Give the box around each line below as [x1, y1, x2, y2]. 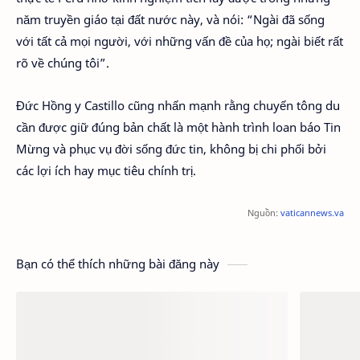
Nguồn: [247, 207, 280, 219]
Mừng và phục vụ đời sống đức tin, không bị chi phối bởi [16, 140, 326, 157]
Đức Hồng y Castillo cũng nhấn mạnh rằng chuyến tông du [16, 96, 340, 113]
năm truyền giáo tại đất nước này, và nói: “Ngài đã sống [16, 11, 325, 27]
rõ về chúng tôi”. [16, 55, 109, 71]
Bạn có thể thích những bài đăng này [16, 256, 219, 272]
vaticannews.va [280, 207, 344, 219]
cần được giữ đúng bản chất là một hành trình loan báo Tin [16, 118, 341, 135]
